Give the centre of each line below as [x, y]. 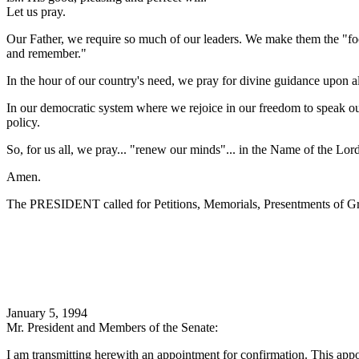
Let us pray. [36, 12]
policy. [23, 122]
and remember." [46, 53]
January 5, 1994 [47, 313]
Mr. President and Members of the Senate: [112, 327]
